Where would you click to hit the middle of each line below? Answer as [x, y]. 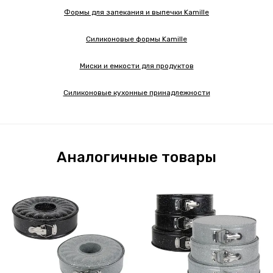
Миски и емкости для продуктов [136, 66]
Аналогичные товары [136, 158]
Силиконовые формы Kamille [136, 39]
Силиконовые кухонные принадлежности [136, 93]
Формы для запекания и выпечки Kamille [136, 12]
